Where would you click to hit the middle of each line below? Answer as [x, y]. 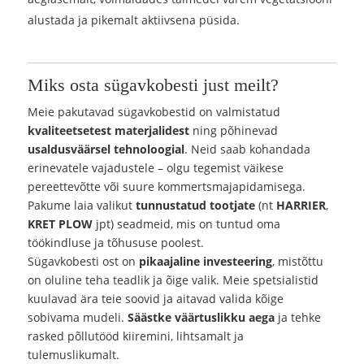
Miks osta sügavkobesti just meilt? [154, 85]
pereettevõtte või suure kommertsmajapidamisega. [167, 187]
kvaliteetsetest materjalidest [109, 131]
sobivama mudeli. [78, 318]
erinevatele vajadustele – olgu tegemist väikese [156, 168]
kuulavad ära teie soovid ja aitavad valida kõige [156, 299]
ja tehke [298, 318]
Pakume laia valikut [82, 206]
